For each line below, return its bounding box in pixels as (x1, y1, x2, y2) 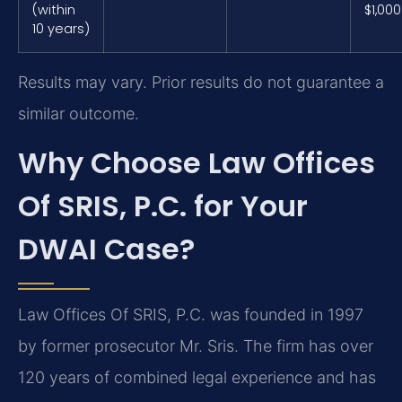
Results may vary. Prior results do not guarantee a (18, 72, 384, 92)
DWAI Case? (18, 229, 195, 270)
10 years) (32, 19, 90, 38)
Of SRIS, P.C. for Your (18, 186, 308, 227)
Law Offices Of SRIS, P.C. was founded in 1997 (18, 305, 363, 325)
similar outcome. (18, 103, 139, 123)
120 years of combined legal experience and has (18, 368, 376, 388)
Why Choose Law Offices (18, 143, 375, 184)
